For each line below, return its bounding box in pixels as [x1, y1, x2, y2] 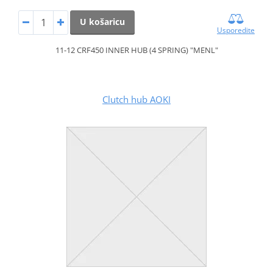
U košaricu [79, 16, 125, 28]
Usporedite [217, 25, 255, 36]
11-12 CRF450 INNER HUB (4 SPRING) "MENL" [55, 44, 218, 56]
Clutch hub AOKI [102, 93, 171, 106]
